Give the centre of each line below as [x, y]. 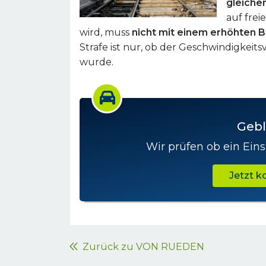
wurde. [96, 62]
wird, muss [106, 32]
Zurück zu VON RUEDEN [141, 247]
